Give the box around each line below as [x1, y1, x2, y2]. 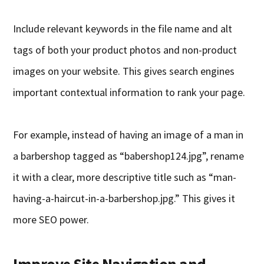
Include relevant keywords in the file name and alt [13, 22, 233, 36]
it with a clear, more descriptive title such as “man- [13, 170, 237, 184]
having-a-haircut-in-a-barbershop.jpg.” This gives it [13, 192, 236, 206]
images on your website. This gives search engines [13, 64, 235, 78]
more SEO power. [13, 213, 90, 227]
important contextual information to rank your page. [13, 85, 246, 100]
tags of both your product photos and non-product [13, 43, 237, 57]
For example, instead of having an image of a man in [13, 128, 244, 142]
